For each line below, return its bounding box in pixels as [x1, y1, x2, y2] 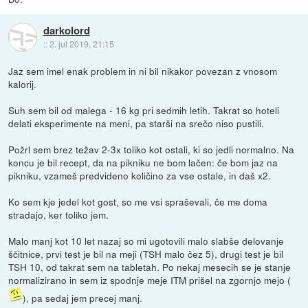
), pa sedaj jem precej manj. [23, 291, 143, 305]
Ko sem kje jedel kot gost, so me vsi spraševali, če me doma [8, 195, 268, 209]
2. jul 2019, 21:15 [49, 37, 114, 49]
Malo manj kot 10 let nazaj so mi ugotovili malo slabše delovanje [8, 234, 285, 248]
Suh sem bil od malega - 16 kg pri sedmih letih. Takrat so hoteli [8, 103, 280, 118]
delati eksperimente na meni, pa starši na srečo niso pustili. [8, 116, 265, 131]
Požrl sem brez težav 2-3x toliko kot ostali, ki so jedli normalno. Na [8, 142, 295, 157]
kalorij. [8, 77, 37, 91]
